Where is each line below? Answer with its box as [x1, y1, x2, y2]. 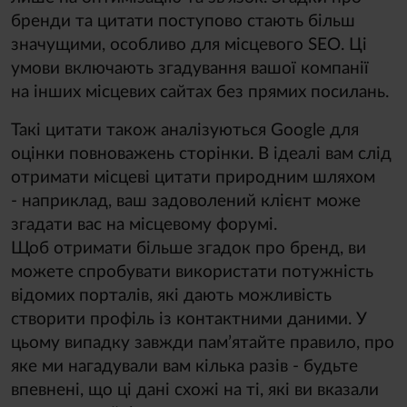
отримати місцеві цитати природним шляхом [11, 168, 375, 186]
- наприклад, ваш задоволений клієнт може [11, 192, 361, 210]
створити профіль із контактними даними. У [11, 310, 367, 328]
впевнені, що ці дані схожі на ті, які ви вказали [11, 381, 379, 399]
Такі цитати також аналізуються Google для [11, 121, 359, 139]
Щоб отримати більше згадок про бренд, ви [11, 239, 366, 257]
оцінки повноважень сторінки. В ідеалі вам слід [11, 144, 392, 163]
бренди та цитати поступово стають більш [11, 12, 355, 30]
